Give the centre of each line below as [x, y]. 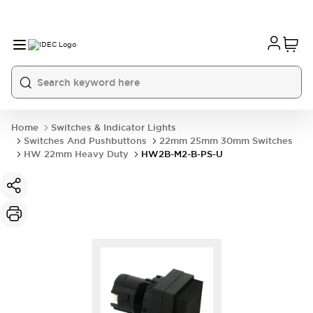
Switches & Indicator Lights [114, 128]
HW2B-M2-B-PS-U [182, 154]
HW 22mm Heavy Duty [76, 154]
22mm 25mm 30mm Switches [226, 141]
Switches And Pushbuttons [85, 141]
